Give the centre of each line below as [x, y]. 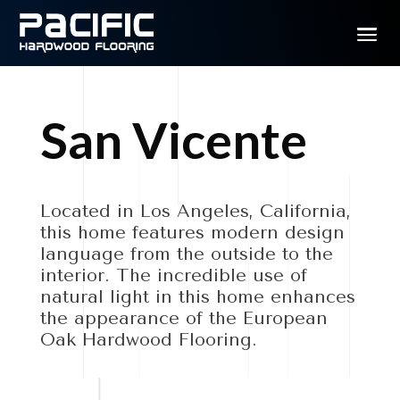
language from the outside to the [186, 254]
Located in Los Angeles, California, [195, 212]
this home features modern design [192, 233]
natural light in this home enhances [197, 297]
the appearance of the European [183, 319]
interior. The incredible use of [173, 276]
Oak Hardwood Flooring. [151, 340]
